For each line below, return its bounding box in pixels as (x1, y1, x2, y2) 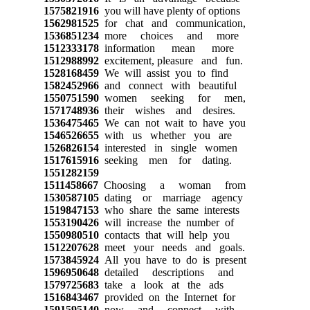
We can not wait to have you (98, 116, 246, 129)
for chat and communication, (98, 17, 246, 29)
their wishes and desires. (98, 104, 235, 116)
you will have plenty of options (98, 4, 240, 17)
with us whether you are (98, 129, 232, 141)
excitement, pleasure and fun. (98, 54, 243, 66)
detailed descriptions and (98, 266, 234, 278)
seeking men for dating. (98, 154, 232, 166)
